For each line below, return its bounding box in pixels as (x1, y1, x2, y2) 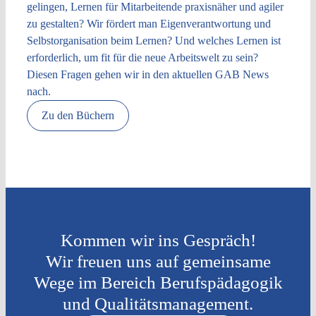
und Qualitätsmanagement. (63, 293, 253, 313)
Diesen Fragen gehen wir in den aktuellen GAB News (26, 68, 269, 80)
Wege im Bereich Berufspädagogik (33, 272, 283, 292)
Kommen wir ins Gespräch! (60, 230, 256, 250)
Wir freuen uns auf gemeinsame (45, 251, 271, 271)
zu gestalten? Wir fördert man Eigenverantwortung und (26, 17, 271, 30)
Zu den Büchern (41, 109, 114, 121)
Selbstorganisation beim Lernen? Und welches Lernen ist (26, 34, 281, 47)
